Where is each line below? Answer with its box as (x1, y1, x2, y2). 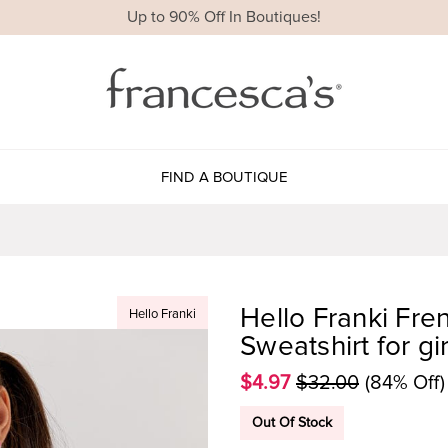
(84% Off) (365, 370, 445, 395)
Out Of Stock (252, 413, 332, 431)
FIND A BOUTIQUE (160, 167, 288, 186)
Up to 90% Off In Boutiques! (127, 7, 321, 28)
